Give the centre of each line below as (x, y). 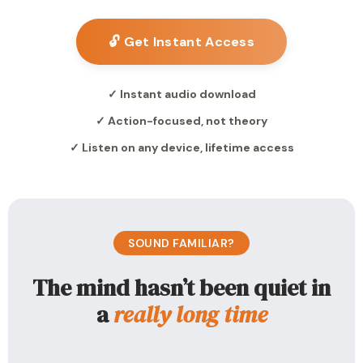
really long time (190, 314)
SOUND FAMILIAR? (181, 243)
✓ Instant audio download (181, 94)
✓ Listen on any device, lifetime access (181, 147)
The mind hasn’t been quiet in (181, 288)
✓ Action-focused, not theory (181, 121)
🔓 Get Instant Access (181, 42)
